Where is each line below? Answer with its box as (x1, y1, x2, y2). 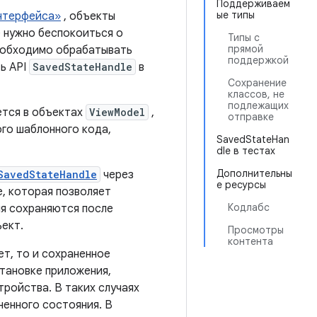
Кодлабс (228, 201, 270, 214)
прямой (228, 42, 263, 55)
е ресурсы (217, 178, 266, 191)
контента (228, 235, 273, 248)
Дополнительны (217, 167, 292, 180)
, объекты (61, 9, 115, 23)
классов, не (228, 88, 284, 100)
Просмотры (228, 224, 284, 236)
